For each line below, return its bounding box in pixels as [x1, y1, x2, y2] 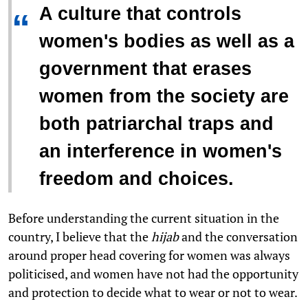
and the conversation [179, 228, 298, 245]
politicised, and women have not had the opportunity [8, 265, 298, 283]
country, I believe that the [8, 228, 151, 245]
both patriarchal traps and [39, 113, 274, 135]
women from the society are [39, 86, 289, 107]
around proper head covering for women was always [8, 247, 290, 264]
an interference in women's [39, 141, 282, 162]
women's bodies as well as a [39, 31, 294, 52]
